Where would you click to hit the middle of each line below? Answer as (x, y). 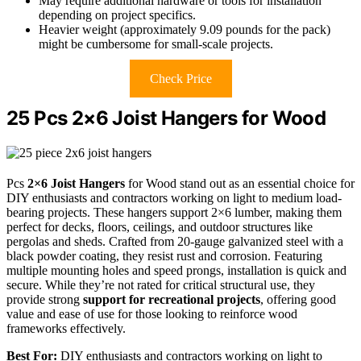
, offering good (298, 300)
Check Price (180, 79)
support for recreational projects (172, 300)
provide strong (45, 300)
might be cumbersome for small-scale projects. (156, 44)
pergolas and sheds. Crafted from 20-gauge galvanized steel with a (175, 242)
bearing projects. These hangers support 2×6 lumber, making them (174, 213)
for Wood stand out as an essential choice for (240, 184)
